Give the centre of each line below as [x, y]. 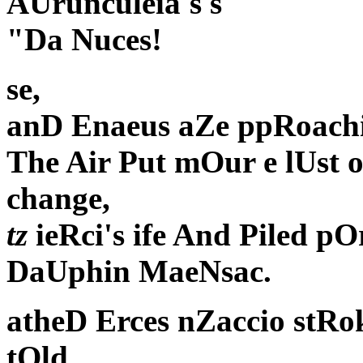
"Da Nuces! [84, 40]
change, [58, 199]
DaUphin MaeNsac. [139, 271]
